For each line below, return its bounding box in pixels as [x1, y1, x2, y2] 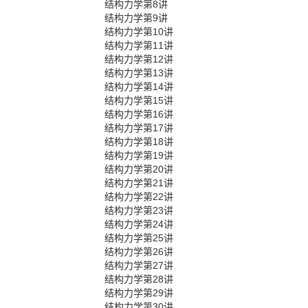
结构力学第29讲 [104, 287, 173, 298]
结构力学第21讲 [104, 177, 173, 188]
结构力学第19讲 [104, 150, 173, 161]
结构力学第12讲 [104, 54, 173, 65]
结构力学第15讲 [104, 95, 173, 106]
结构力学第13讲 [104, 67, 173, 78]
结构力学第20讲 [104, 164, 173, 175]
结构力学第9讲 [104, 12, 168, 23]
